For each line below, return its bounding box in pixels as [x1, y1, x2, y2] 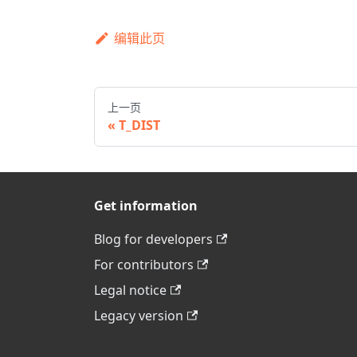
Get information [94, 197, 198, 215]
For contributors [94, 256, 194, 274]
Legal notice [94, 281, 167, 300]
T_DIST [119, 116, 160, 135]
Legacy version [94, 307, 183, 325]
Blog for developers [94, 230, 213, 249]
